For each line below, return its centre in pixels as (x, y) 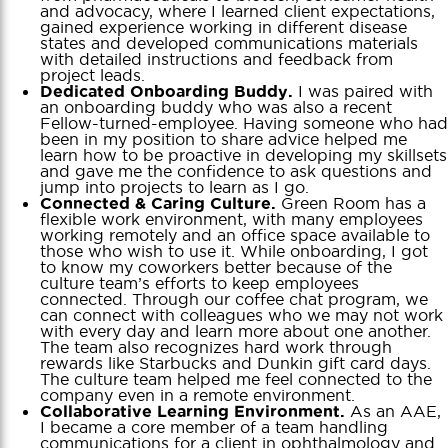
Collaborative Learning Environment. (192, 410)
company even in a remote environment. (197, 394)
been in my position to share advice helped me (223, 138)
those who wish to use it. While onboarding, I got (234, 250)
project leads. (92, 74)
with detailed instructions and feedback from (216, 58)
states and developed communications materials (229, 42)
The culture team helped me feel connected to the (236, 378)
